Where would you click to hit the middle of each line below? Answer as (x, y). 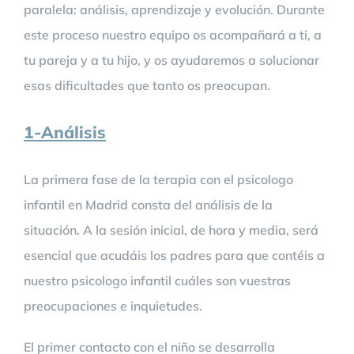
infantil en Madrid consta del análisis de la (148, 204)
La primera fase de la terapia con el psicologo (158, 179)
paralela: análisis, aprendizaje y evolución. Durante (174, 9)
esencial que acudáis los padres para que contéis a (174, 255)
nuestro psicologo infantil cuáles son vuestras (157, 280)
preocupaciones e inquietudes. (113, 305)
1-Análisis (65, 132)
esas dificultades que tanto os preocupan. (147, 85)
